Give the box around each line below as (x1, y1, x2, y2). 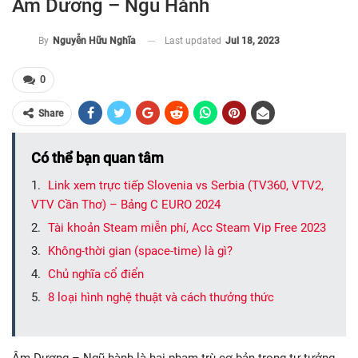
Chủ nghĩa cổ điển (48, 267, 144, 282)
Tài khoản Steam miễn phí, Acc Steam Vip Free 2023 (48, 221, 326, 236)
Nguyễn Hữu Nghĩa (53, 35, 136, 47)
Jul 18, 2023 (225, 34, 280, 46)
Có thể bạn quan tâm (31, 149, 164, 167)
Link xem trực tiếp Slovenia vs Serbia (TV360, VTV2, (48, 178, 324, 193)
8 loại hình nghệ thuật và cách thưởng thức (48, 290, 274, 305)
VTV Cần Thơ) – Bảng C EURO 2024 (31, 197, 221, 213)
